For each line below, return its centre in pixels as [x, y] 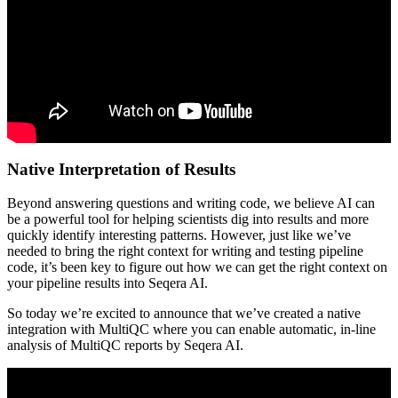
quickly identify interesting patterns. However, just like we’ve [179, 235]
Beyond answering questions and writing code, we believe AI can [191, 203]
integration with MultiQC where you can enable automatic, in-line [191, 330]
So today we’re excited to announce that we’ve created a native [184, 314]
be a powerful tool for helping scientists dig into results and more [188, 219]
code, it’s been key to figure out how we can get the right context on [197, 267]
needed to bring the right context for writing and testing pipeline [185, 251]
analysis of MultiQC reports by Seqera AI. [125, 346]
